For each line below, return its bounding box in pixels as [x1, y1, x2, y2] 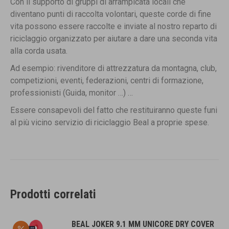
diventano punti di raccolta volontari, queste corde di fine [10, 9, 211, 19]
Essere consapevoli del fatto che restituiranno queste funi [10, 105, 217, 116]
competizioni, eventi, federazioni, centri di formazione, [10, 76, 203, 86]
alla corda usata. [10, 46, 67, 56]
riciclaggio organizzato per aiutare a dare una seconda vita [10, 34, 217, 44]
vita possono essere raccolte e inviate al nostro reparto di [10, 21, 217, 32]
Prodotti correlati [10, 187, 96, 202]
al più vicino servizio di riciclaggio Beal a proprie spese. [10, 118, 209, 128]
